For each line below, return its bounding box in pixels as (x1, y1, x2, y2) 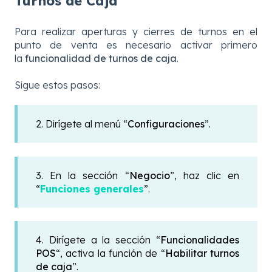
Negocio (129, 169, 170, 182)
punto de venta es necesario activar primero (15, 38, 257, 51)
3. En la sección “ (36, 169, 129, 182)
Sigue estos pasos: (15, 78, 100, 91)
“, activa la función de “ (56, 247, 165, 260)
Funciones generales (40, 182, 144, 195)
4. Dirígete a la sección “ (36, 234, 160, 246)
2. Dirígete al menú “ (36, 118, 127, 131)
